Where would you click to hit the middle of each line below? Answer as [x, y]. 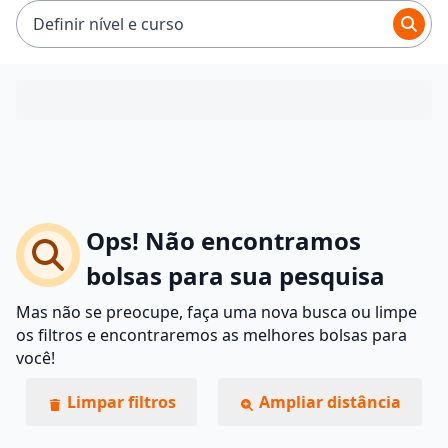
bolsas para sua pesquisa [235, 275]
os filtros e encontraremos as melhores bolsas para [211, 335]
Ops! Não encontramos [223, 240]
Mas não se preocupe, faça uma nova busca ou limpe [216, 312]
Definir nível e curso [108, 23]
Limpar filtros [120, 401]
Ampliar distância [327, 401]
